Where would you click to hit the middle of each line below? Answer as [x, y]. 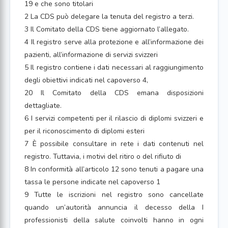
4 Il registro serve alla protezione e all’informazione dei [114, 42]
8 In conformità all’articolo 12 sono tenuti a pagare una [114, 169]
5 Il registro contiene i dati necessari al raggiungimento [114, 67]
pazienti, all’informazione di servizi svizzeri [91, 55]
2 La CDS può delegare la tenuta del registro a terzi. [109, 17]
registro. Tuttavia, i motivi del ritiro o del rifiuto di [103, 156]
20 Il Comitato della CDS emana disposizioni [114, 93]
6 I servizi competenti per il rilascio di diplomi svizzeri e [114, 118]
